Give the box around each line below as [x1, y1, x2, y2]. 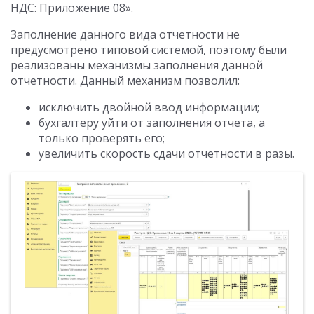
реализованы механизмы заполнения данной [11, 57, 263, 73]
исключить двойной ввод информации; [39, 99, 259, 115]
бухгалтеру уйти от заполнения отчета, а [39, 114, 265, 130]
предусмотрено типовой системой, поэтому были [11, 41, 287, 57]
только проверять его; [39, 130, 165, 146]
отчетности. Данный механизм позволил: [11, 72, 240, 88]
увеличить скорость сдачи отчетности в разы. [39, 145, 294, 161]
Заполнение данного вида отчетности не [11, 26, 240, 42]
